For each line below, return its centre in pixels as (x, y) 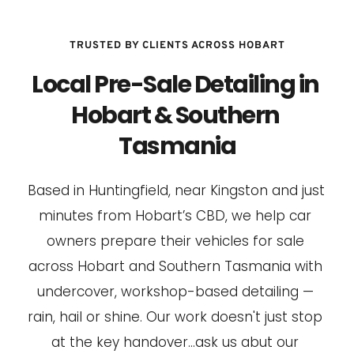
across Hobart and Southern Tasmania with (175, 266)
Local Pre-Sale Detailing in (175, 84)
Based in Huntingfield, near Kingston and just (176, 190)
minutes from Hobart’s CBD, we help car (175, 215)
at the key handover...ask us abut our (175, 342)
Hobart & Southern (175, 115)
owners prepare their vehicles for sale (175, 241)
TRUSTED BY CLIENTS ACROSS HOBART (177, 45)
